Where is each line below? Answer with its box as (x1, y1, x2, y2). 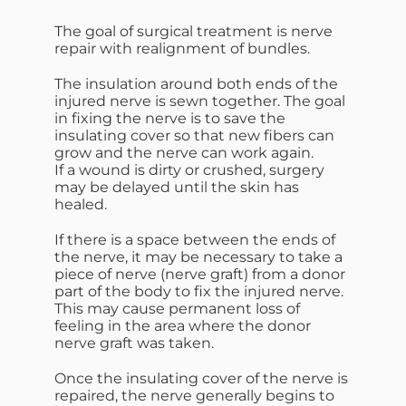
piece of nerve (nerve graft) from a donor (54, 265, 345, 283)
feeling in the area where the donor (54, 316, 311, 334)
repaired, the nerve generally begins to (54, 386, 334, 404)
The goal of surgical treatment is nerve (54, 22, 333, 40)
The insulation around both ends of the (54, 74, 338, 92)
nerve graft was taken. (54, 333, 214, 352)
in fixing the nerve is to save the (54, 109, 285, 127)
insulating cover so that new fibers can (54, 126, 334, 144)
